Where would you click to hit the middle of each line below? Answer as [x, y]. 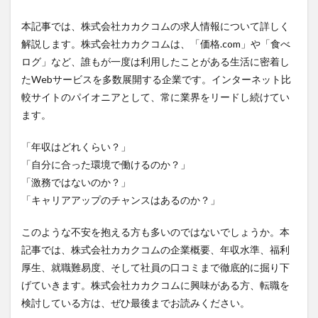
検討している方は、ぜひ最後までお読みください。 [136, 303]
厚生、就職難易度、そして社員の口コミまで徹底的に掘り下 [155, 267]
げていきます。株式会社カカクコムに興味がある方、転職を [155, 285]
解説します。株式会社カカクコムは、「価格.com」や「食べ [156, 44]
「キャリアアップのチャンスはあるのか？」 [121, 200]
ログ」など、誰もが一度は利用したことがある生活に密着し [155, 61]
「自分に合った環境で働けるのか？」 [106, 164]
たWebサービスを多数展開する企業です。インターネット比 [156, 79]
